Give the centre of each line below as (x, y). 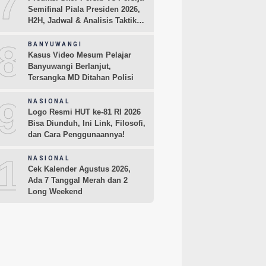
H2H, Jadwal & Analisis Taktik (82, 21)
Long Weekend (55, 192)
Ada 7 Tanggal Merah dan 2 (78, 180)
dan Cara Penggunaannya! (76, 135)
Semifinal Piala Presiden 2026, (84, 9)
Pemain (42, 32)
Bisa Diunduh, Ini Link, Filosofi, (87, 123)
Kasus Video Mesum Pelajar (80, 55)
